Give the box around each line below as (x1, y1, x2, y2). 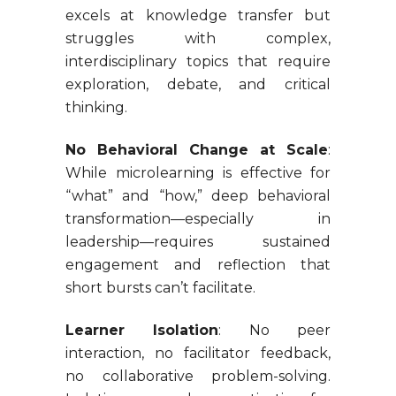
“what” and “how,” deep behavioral (65, 187, 331, 205)
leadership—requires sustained (65, 233, 331, 251)
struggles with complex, (65, 30, 331, 48)
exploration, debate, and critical (65, 76, 331, 94)
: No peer (218, 322, 331, 339)
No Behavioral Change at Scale (65, 141, 328, 159)
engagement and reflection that (65, 256, 331, 274)
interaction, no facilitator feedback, (65, 345, 331, 362)
